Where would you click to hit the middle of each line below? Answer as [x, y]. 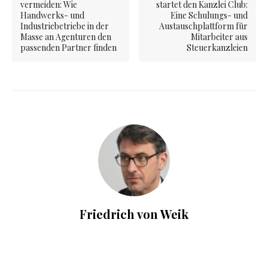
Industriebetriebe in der [65, 26]
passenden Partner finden [68, 48]
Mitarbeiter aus [219, 37]
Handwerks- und [52, 16]
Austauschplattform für [203, 26]
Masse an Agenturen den [66, 37]
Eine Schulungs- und [209, 16]
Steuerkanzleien [217, 48]
